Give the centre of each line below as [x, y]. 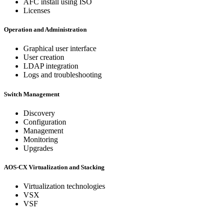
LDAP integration [51, 66]
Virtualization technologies [64, 186]
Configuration [45, 122]
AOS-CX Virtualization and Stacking [54, 167]
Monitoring [41, 139]
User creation [44, 57]
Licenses [37, 10]
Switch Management [32, 94]
